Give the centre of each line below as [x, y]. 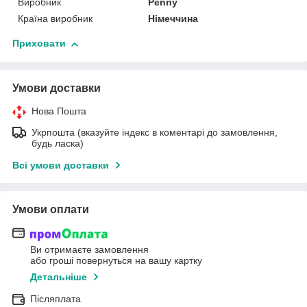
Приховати [39, 44]
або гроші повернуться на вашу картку [116, 260]
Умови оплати [51, 210]
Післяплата [56, 298]
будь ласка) [58, 144]
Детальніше [59, 277]
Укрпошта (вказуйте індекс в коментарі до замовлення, [155, 133]
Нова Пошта [59, 111]
